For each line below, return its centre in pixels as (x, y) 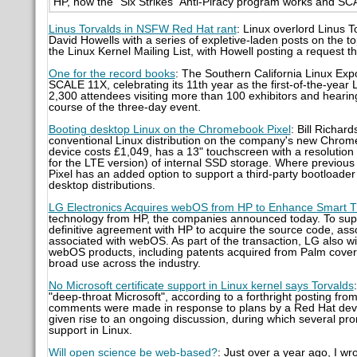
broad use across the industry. (124, 263)
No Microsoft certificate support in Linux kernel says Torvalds (201, 285)
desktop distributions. (102, 185)
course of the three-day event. (124, 107)
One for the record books (112, 73)
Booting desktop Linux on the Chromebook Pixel (169, 129)
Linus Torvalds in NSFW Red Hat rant (142, 29)
